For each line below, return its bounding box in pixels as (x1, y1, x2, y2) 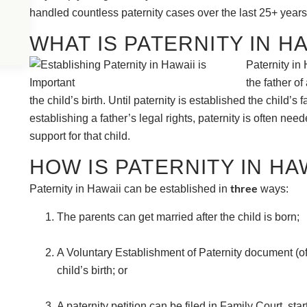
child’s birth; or (56, 264, 127, 276)
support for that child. (29, 130, 130, 142)
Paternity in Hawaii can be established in (29, 183, 230, 195)
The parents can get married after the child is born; (56, 210, 299, 223)
